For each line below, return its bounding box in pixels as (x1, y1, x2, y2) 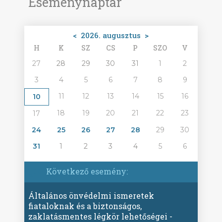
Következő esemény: (44, 166, 128, 177)
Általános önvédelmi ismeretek (28, 190, 155, 201)
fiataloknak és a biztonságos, (28, 200, 142, 211)
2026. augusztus (79, 30, 143, 41)
